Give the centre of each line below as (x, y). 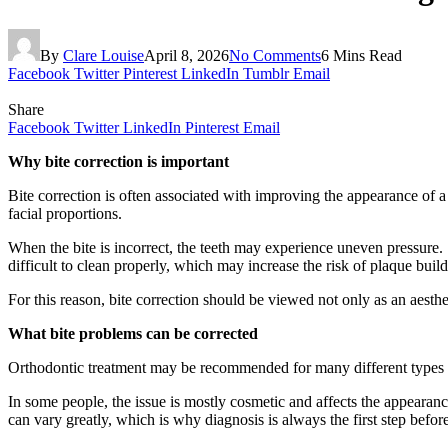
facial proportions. (65, 213)
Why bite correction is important (118, 161)
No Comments (275, 55)
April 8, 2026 (186, 55)
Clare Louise (103, 55)
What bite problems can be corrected (133, 333)
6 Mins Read (361, 55)
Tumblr (266, 73)
